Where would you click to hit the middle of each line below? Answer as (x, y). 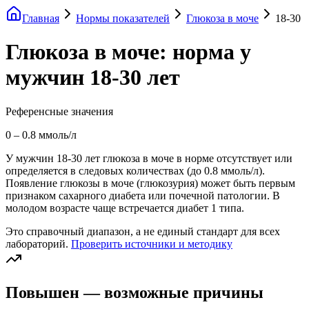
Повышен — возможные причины (134, 292)
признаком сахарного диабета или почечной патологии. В (143, 195)
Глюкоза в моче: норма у (128, 52)
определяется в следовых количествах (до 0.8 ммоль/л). (135, 170)
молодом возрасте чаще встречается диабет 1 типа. (125, 208)
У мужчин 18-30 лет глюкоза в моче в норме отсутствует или (149, 158)
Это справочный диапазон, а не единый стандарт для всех (143, 231)
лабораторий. (37, 243)
